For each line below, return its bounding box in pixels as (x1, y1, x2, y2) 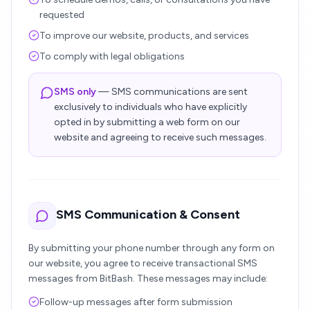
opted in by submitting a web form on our (54, 116, 240, 128)
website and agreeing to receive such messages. (54, 131, 266, 143)
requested (39, 9, 84, 21)
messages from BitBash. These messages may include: (28, 273, 268, 284)
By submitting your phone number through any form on (28, 242, 275, 254)
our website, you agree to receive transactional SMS (28, 257, 257, 269)
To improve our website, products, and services (39, 30, 249, 42)
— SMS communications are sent (96, 86, 248, 98)
